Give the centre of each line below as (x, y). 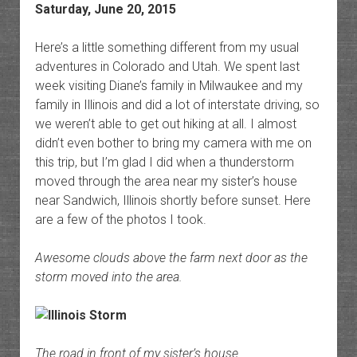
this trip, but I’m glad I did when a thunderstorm (164, 163)
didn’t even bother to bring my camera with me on (173, 143)
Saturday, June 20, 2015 (105, 10)
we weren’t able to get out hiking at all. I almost (165, 124)
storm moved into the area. (108, 277)
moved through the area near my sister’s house (166, 182)
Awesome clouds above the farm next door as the (171, 258)
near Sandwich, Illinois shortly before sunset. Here (173, 201)
